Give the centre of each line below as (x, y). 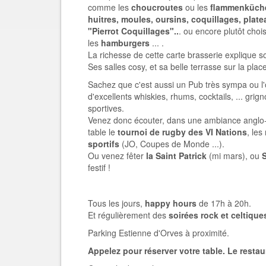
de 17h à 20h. (224, 203)
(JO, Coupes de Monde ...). (172, 144)
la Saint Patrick (176, 156)
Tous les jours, (116, 203)
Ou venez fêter (116, 156)
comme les (108, 7)
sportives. (106, 108)
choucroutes (156, 7)
